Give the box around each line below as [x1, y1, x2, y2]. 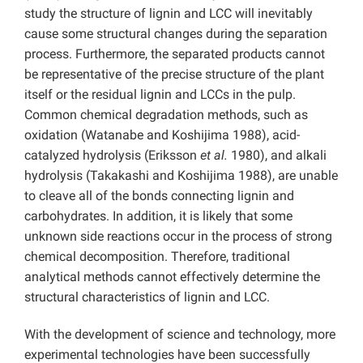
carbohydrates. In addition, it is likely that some [24, 208, 293, 224]
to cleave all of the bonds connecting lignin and [24, 188, 294, 204]
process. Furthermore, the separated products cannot [24, 46, 325, 62]
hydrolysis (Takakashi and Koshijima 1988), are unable [24, 168, 338, 184]
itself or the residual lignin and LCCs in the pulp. [24, 87, 296, 103]
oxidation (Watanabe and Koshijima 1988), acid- [24, 127, 300, 143]
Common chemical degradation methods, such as [24, 107, 308, 123]
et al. [200, 147, 228, 164]
